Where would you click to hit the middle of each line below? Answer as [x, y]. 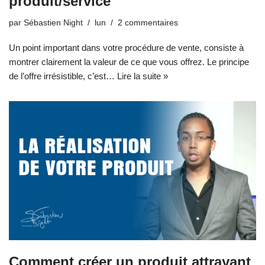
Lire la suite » [143, 76]
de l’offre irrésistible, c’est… [63, 76]
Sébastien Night [53, 22]
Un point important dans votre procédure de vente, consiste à [126, 47]
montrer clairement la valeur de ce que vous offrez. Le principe [129, 62]
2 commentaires [148, 22]
